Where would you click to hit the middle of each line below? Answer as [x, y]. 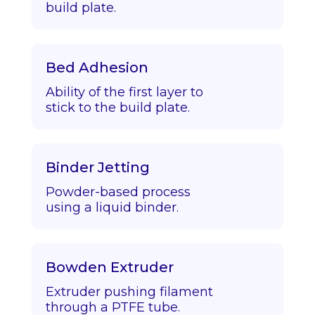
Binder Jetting [97, 167]
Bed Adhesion [97, 67]
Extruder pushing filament [129, 292]
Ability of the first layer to [124, 92]
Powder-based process [118, 192]
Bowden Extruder [109, 267]
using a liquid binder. [112, 207]
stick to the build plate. [117, 108]
